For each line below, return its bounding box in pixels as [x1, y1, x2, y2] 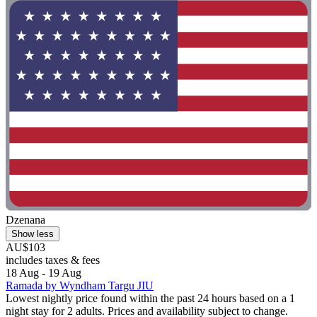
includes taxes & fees [6, 253, 100, 266]
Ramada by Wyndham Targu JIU [6, 279, 154, 292]
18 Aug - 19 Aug [6, 266, 81, 279]
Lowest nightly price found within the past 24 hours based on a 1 [6, 292, 295, 304]
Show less [11, 228, 54, 239]
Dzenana [6, 213, 45, 226]
